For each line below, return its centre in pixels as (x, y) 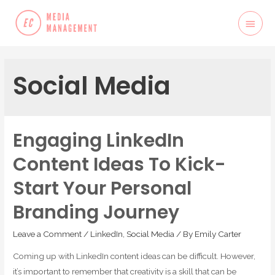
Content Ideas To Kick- (120, 165)
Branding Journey (96, 213)
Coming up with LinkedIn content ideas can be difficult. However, (134, 256)
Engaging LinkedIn (99, 141)
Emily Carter (218, 234)
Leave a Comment (48, 234)
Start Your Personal (103, 189)
